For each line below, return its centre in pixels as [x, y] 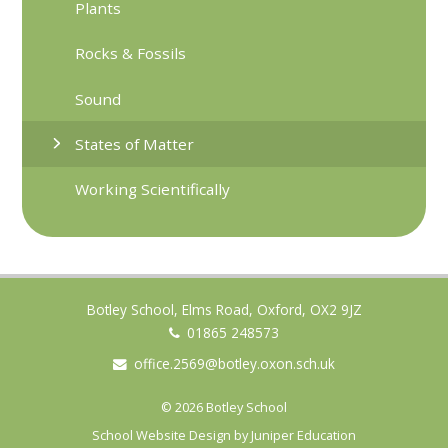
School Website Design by [171, 435]
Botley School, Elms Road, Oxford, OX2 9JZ [224, 310]
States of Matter [135, 143]
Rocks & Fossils [131, 53]
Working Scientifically [153, 189]
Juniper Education [303, 435]
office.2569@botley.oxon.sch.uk [235, 364]
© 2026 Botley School [224, 406]
